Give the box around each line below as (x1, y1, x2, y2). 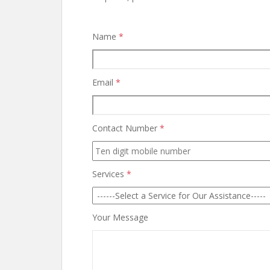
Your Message (92, 212, 148, 223)
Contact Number (92, 122, 160, 134)
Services (92, 168, 127, 180)
